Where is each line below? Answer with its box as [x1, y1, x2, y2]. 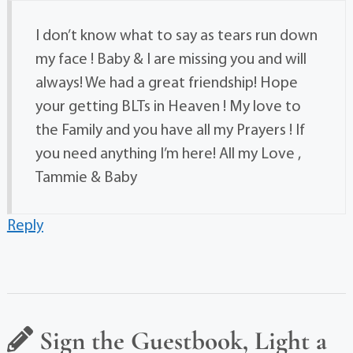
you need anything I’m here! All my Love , [35, 147, 301, 163]
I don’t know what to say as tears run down [35, 28, 318, 45]
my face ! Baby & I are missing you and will [35, 52, 307, 69]
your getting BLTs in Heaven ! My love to [35, 99, 301, 116]
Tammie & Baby [35, 170, 137, 187]
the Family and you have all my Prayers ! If [35, 123, 305, 139]
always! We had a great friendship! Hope [35, 76, 298, 92]
